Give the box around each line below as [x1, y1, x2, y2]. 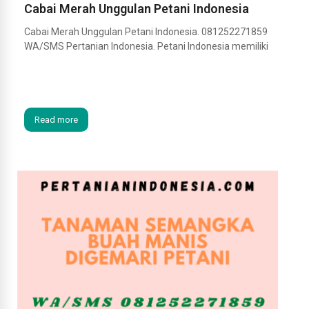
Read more [34, 114, 78, 125]
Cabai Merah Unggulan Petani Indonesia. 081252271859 [24, 26, 268, 37]
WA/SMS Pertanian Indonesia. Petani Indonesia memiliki [24, 40, 268, 52]
